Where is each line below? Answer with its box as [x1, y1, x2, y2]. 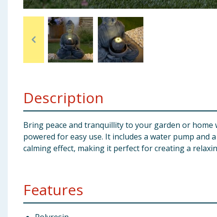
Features [23, 180, 83, 200]
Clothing [4, 31, 38, 41]
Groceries [4, 54, 41, 65]
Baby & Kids [4, 7, 48, 17]
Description [23, 88, 104, 108]
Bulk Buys [4, 78, 41, 89]
